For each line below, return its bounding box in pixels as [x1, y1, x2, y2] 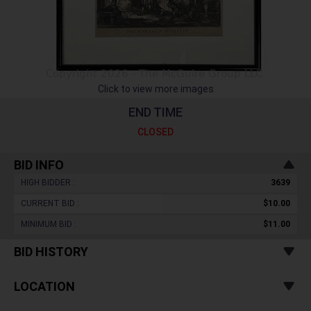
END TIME [128, 105, 183, 119]
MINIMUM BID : [21, 219, 76, 229]
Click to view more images [97, 83, 214, 94]
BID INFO [14, 158, 64, 172]
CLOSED [137, 126, 174, 137]
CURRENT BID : [21, 199, 79, 208]
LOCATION [14, 279, 75, 294]
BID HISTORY [14, 244, 88, 259]
